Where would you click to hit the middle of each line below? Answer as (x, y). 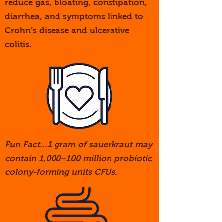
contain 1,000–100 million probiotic (78, 158)
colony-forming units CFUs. (61, 172)
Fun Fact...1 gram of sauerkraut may (79, 144)
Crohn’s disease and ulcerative (67, 30)
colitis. (18, 44)
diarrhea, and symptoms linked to (74, 17)
